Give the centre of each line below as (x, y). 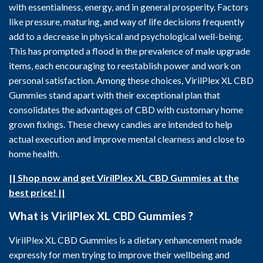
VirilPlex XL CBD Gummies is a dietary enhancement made (125, 240)
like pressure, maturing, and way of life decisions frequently (127, 21)
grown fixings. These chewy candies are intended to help (121, 124)
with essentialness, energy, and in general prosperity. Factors (129, 7)
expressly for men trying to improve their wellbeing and (119, 254)
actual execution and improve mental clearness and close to (127, 139)
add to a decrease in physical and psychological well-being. (126, 36)
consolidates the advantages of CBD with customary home (126, 109)
